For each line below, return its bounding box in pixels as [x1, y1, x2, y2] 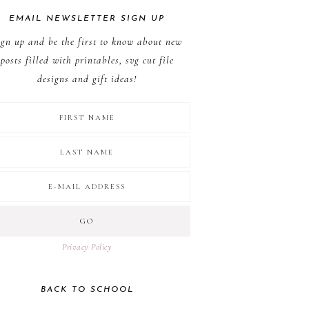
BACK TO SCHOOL [40, 286, 134, 294]
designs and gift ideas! [37, 72, 137, 85]
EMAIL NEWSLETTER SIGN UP [9, 14, 165, 23]
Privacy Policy [62, 241, 112, 252]
